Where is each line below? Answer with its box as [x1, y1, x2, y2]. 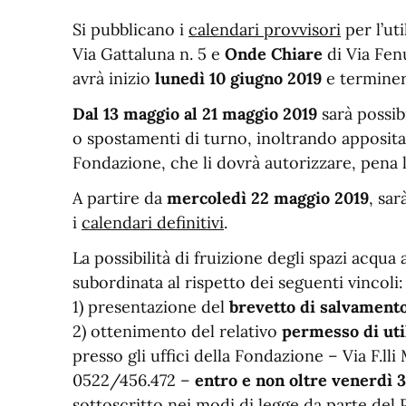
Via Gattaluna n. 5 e [72, 43, 225, 64]
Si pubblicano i [72, 19, 188, 40]
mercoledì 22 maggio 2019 [167, 188, 369, 208]
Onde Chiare [225, 43, 327, 64]
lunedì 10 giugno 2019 [155, 68, 326, 89]
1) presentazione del [72, 296, 229, 317]
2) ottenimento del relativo [72, 321, 282, 342]
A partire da [72, 188, 167, 208]
